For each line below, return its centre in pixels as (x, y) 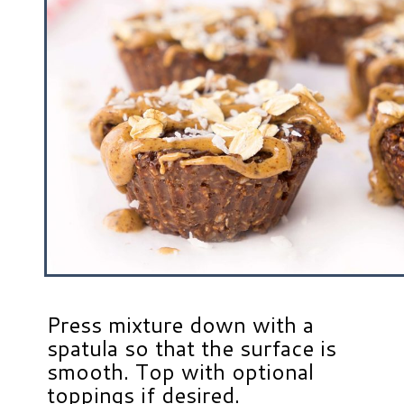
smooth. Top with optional (181, 372)
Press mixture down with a (181, 325)
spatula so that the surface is (192, 349)
